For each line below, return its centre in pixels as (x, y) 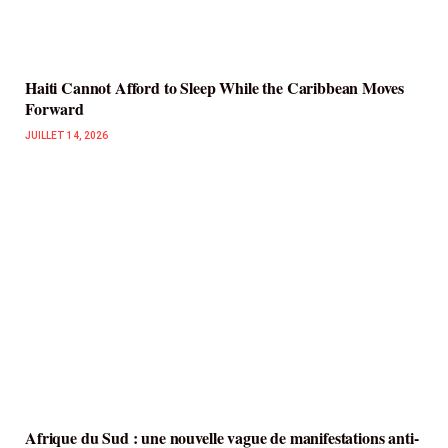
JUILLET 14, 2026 (66, 135)
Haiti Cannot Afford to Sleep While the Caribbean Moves (214, 87)
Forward (54, 108)
